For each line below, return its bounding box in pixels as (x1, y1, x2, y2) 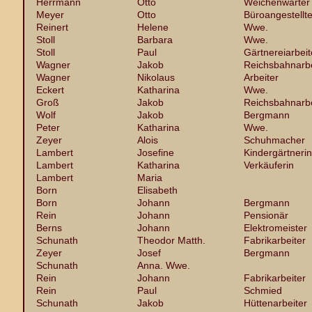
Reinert (36, 22, 68, 33)
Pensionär (244, 210, 288, 221)
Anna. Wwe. (137, 260, 190, 271)
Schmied (244, 285, 282, 296)
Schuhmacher (244, 134, 305, 146)
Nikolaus (137, 72, 175, 83)
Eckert (36, 84, 64, 95)
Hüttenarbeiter (244, 297, 307, 309)
